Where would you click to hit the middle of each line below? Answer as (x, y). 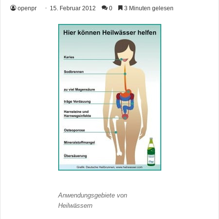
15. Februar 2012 (73, 8)
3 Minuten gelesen (148, 8)
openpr (27, 8)
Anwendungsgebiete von (92, 195)
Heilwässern (75, 206)
